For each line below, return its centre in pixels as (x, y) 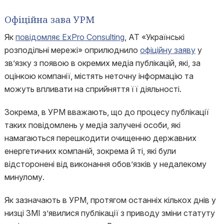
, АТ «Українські (154, 37)
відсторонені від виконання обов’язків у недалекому (105, 164)
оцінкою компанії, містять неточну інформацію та (99, 76)
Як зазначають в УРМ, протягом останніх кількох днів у (110, 200)
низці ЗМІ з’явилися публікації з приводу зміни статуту (109, 213)
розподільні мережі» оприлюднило (72, 50)
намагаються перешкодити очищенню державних (100, 138)
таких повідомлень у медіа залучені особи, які (92, 125)
